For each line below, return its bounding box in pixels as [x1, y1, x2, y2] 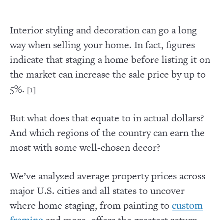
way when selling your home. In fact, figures [10, 37, 195, 52]
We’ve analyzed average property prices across [10, 168, 205, 183]
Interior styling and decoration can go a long [10, 23, 197, 37]
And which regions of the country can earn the [10, 126, 205, 140]
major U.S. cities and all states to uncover [10, 183, 185, 197]
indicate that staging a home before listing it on [10, 52, 210, 66]
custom [172, 198, 203, 212]
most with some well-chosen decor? [10, 140, 161, 155]
